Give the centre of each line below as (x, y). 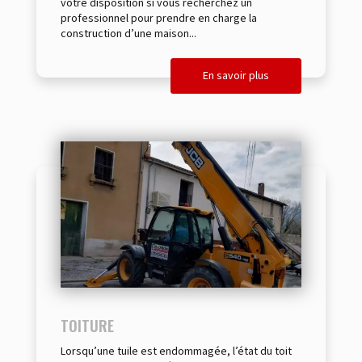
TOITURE (87, 326)
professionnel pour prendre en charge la (159, 19)
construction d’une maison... (128, 34)
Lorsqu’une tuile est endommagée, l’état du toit (176, 352)
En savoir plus (236, 76)
